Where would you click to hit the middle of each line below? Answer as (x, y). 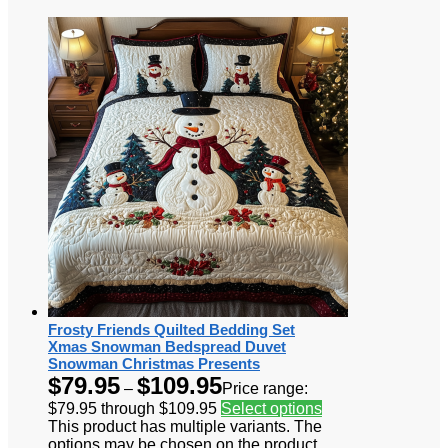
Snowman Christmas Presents (154, 363)
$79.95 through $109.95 (132, 408)
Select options (271, 408)
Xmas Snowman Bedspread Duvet (167, 346)
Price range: (265, 388)
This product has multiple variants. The (185, 426)
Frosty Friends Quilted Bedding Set (171, 329)
